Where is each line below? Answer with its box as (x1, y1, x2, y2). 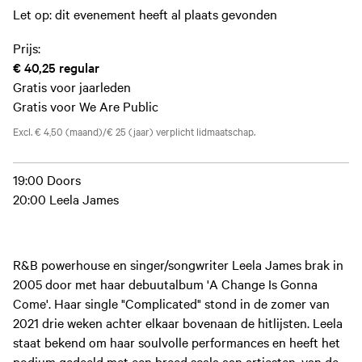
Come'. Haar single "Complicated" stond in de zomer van (13, 293, 330, 312)
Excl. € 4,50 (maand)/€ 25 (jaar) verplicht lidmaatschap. (13, 124, 255, 138)
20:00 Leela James (13, 190, 119, 208)
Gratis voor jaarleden (13, 78, 131, 95)
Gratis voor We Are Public (13, 97, 158, 115)
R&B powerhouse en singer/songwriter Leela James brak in (13, 255, 343, 273)
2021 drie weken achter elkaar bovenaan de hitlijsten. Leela (13, 313, 343, 331)
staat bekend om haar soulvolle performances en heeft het (13, 332, 340, 351)
